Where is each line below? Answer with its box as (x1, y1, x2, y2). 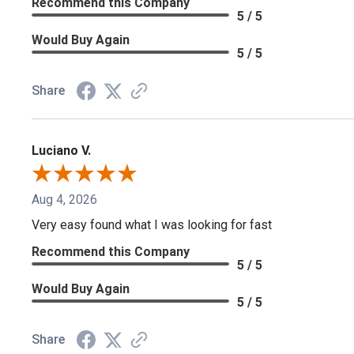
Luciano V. (32, 142, 91, 158)
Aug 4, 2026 (32, 191, 97, 207)
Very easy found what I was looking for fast (32, 217, 272, 232)
